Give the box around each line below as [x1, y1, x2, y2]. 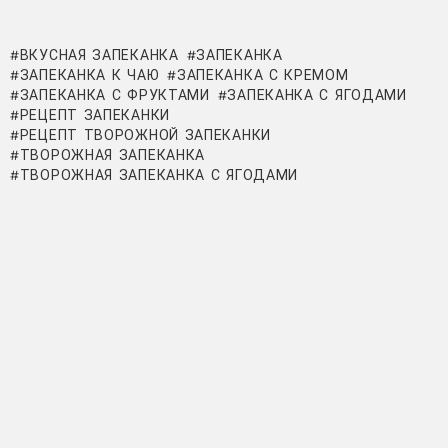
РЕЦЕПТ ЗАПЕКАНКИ [19, 106, 170, 123]
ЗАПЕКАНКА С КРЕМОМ [176, 66, 349, 83]
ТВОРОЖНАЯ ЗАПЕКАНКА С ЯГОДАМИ [19, 166, 299, 183]
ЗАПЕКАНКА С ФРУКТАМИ [19, 86, 210, 103]
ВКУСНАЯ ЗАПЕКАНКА [19, 46, 179, 63]
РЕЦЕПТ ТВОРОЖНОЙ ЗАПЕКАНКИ [19, 126, 271, 143]
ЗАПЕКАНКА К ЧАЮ [19, 66, 160, 83]
